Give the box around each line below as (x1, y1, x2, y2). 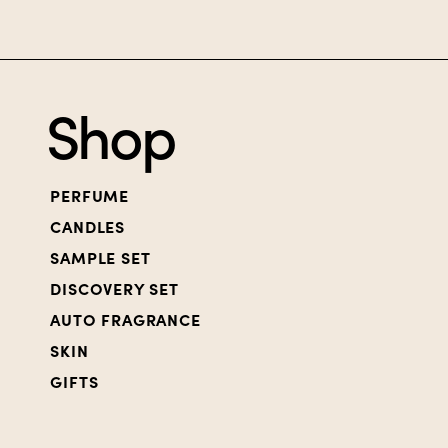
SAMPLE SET (50, 247, 151, 268)
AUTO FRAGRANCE (50, 309, 201, 330)
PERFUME (50, 185, 129, 206)
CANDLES (50, 216, 125, 237)
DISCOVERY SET (50, 278, 179, 299)
